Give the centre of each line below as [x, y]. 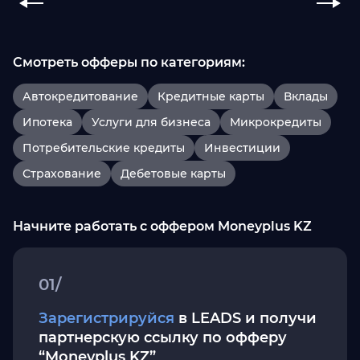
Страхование [62, 174]
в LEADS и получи [245, 318]
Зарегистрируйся [106, 318]
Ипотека [47, 122]
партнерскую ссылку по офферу [163, 337]
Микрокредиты [276, 122]
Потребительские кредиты [104, 148]
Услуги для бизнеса [151, 122]
